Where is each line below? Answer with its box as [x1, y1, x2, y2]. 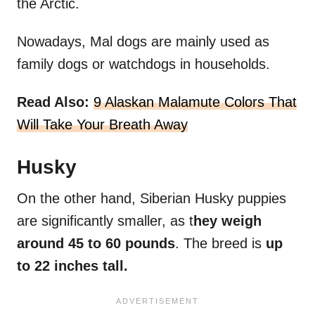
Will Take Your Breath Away [17, 117, 188, 133]
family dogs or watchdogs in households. [17, 56, 270, 72]
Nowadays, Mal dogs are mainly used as [17, 34, 269, 50]
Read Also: [17, 94, 89, 110]
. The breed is [175, 236, 266, 252]
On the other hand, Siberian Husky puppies [17, 191, 286, 207]
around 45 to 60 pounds [17, 236, 175, 252]
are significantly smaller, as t [17, 213, 193, 229]
